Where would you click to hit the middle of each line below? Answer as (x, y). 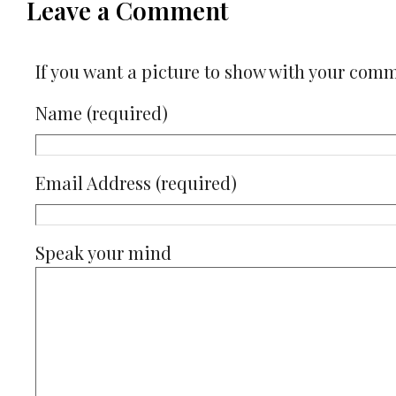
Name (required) (102, 113)
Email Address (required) (136, 183)
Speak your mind (103, 253)
